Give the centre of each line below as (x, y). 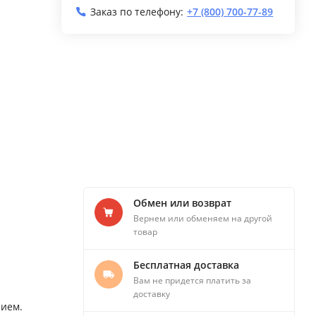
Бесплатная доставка (186, 265)
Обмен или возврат (182, 203)
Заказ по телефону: (137, 11)
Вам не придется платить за (192, 281)
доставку (152, 294)
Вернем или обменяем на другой (203, 219)
